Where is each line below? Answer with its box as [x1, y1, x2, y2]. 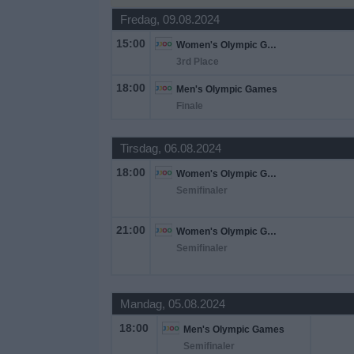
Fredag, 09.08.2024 [119, 13, 220, 26]
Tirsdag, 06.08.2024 [119, 141, 221, 155]
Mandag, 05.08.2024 [119, 297, 225, 311]
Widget [12, 14, 51, 28]
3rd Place [175, 56, 219, 67]
